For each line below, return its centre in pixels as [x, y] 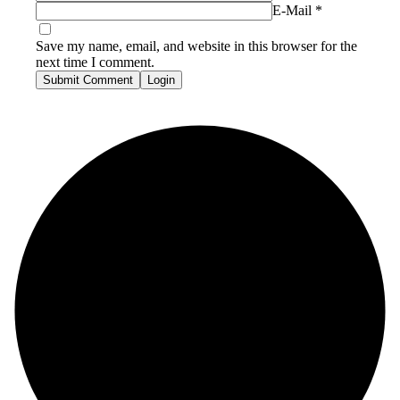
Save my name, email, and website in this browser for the [196, 46]
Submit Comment [88, 79]
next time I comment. [95, 62]
